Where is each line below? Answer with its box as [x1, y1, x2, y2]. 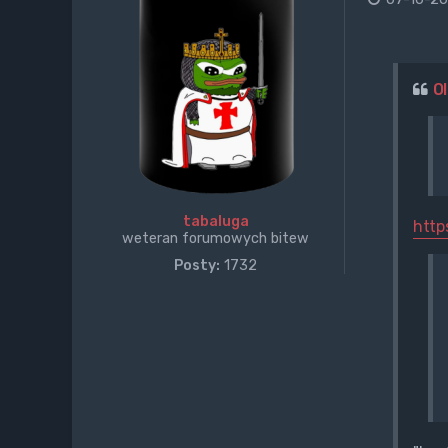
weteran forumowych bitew [122, 228, 310, 247]
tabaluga [182, 211, 249, 230]
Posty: [174, 255, 221, 274]
